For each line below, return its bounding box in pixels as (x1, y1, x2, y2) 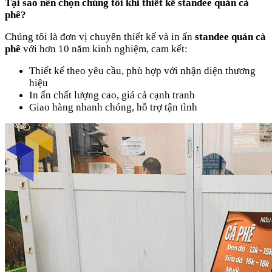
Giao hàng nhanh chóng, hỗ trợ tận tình (29, 101, 197, 113)
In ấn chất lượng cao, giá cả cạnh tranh (29, 89, 195, 101)
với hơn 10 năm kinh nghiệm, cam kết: (21, 42, 188, 55)
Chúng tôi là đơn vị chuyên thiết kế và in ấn (5, 30, 195, 42)
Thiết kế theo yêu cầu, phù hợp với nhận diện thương (29, 64, 256, 76)
